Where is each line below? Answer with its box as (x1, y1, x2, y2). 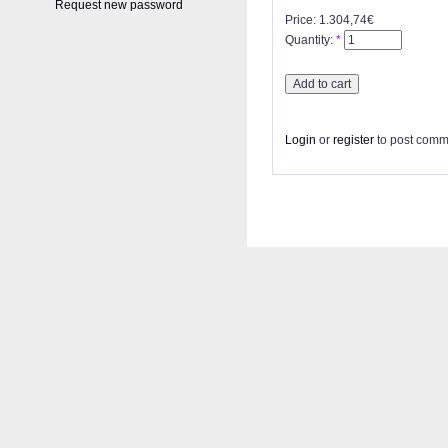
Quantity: (285, 32, 336, 47)
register (333, 132, 374, 147)
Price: (285, 12, 319, 27)
